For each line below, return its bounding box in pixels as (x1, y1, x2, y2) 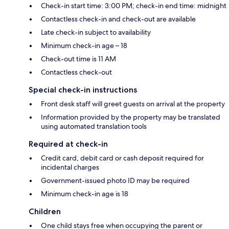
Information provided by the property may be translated (41, 112, 220, 122)
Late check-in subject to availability (41, 27, 151, 37)
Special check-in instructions (29, 84, 137, 95)
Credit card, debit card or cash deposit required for (41, 153, 204, 163)
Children (29, 206, 61, 216)
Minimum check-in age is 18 (41, 189, 128, 198)
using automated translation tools (41, 121, 147, 131)
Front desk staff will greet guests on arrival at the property (41, 99, 225, 108)
